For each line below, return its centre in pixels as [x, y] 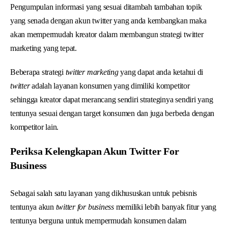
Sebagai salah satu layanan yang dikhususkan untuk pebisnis [104, 193]
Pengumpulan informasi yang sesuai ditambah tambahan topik [106, 7]
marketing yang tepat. [44, 48]
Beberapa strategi [38, 72]
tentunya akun [33, 207]
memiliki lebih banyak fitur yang [166, 207]
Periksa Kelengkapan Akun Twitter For [95, 151]
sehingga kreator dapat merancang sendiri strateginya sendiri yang [112, 99]
